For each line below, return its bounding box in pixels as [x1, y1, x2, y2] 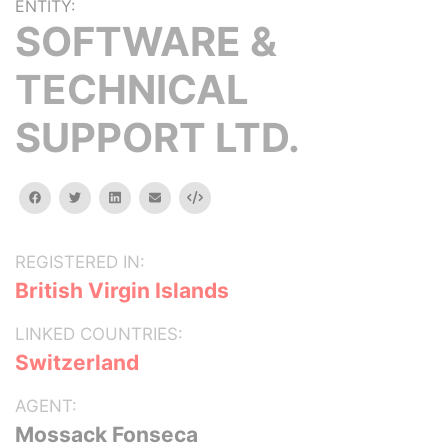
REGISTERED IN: [15, 252, 145, 272]
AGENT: [15, 396, 77, 416]
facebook [40, 189, 98, 204]
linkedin [119, 189, 165, 204]
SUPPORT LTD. [15, 113, 300, 162]
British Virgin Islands [15, 278, 229, 303]
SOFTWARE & [15, 17, 277, 66]
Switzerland [15, 350, 139, 375]
